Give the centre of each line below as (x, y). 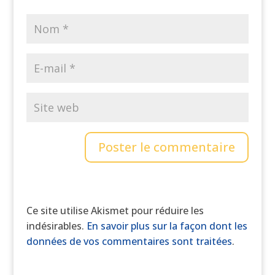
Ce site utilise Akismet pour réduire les (115, 211)
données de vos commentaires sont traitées (129, 241)
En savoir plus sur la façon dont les (167, 226)
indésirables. (56, 226)
